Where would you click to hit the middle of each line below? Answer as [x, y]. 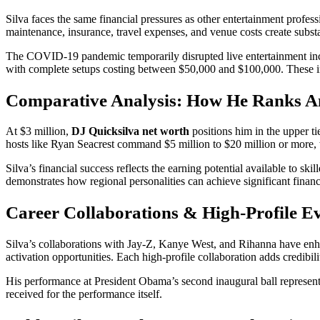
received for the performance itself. [84, 294]
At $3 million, [39, 131]
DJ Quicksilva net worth [130, 131]
